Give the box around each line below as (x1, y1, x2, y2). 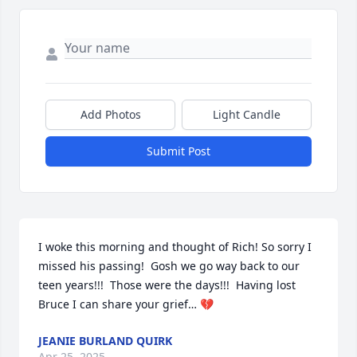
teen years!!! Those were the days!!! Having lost (38, 277, 296, 293)
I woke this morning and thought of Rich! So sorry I (38, 239, 312, 255)
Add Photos (80, 107, 141, 123)
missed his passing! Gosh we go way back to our (38, 258, 300, 274)
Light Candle (213, 107, 280, 123)
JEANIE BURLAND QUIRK (38, 333, 172, 349)
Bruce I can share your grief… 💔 (38, 296, 214, 312)
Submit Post (147, 143, 210, 159)
